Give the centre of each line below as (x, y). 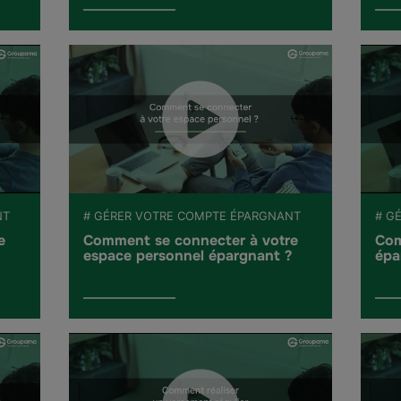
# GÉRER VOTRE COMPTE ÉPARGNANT (192, 216)
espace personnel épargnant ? (188, 256)
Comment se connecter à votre (191, 241)
